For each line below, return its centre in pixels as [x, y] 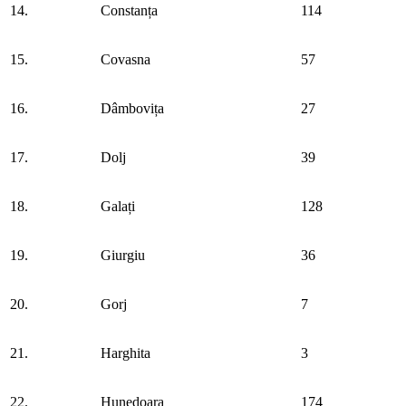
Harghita [126, 353]
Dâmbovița [132, 108]
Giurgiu [123, 255]
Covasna [126, 59]
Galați [118, 206]
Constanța [129, 10]
